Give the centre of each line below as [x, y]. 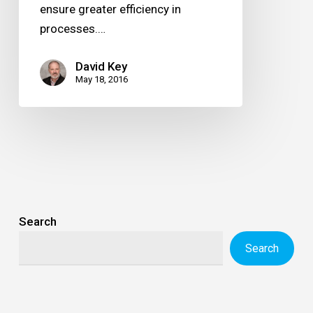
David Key [101, 66]
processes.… [72, 28]
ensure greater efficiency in [110, 9]
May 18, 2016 [101, 79]
